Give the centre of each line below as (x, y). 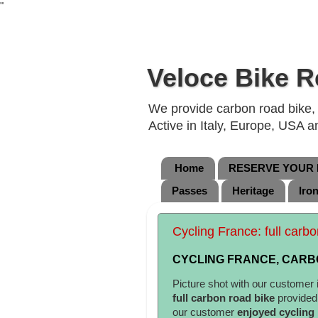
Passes (190, 191)
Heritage (253, 191)
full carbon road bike (225, 298)
